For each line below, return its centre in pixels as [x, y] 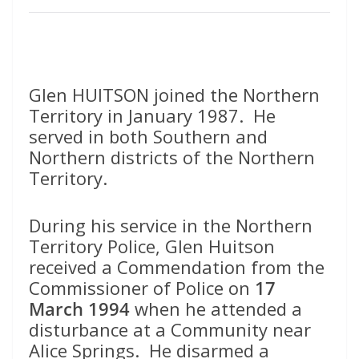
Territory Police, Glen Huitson [152, 246]
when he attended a [216, 308]
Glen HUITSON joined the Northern [174, 94]
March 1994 [79, 308]
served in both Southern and [148, 136]
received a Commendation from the [177, 266]
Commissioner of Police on [142, 287]
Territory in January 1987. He [152, 115]
